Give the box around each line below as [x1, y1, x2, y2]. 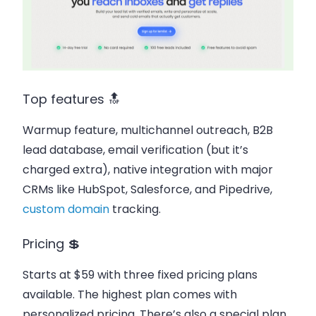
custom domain [23, 201, 109, 218]
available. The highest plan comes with [23, 286, 237, 303]
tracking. [109, 201, 161, 218]
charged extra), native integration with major [23, 162, 273, 178]
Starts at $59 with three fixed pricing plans [23, 266, 257, 283]
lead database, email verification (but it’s [23, 142, 248, 159]
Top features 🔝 [23, 90, 121, 109]
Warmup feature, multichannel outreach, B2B [23, 122, 273, 139]
